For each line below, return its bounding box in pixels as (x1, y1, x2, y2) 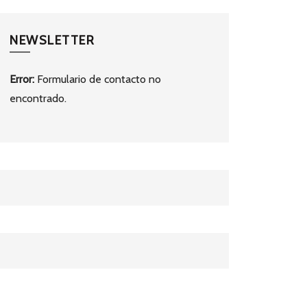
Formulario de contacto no (34, 73, 162, 86)
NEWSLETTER (10, 33, 95, 48)
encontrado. (10, 92, 67, 105)
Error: (10, 73, 35, 86)
